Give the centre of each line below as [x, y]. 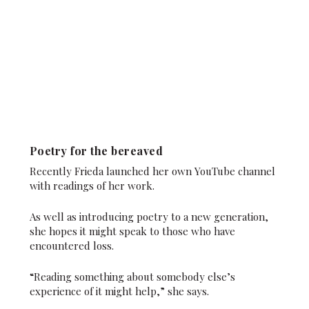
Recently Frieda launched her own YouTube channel [152, 171]
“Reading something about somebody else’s [132, 277]
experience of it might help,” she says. [119, 291]
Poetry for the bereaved [96, 151]
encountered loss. [71, 246]
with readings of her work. [92, 186]
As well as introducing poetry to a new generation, [149, 217]
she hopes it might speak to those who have [132, 231]
